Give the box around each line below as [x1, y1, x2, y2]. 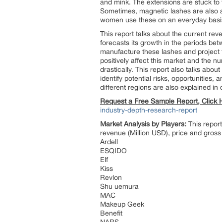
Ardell [100, 138, 118, 146]
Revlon [100, 173, 122, 181]
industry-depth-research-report [100, 106, 197, 114]
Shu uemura [100, 182, 139, 190]
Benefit [100, 209, 122, 217]
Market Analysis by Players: [100, 120, 186, 128]
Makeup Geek [100, 200, 144, 208]
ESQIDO [100, 147, 127, 155]
